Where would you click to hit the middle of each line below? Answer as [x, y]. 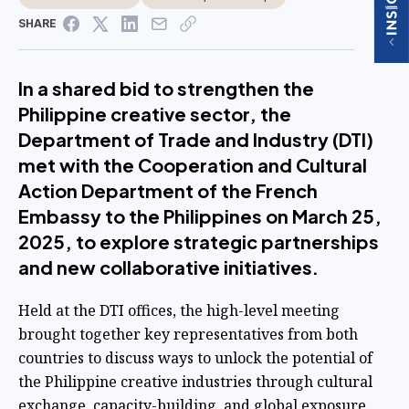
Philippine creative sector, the [155, 113]
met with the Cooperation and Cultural [193, 164]
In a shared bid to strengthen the [166, 88]
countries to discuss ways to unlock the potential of [195, 357]
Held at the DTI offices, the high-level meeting [179, 310]
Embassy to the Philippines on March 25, [200, 215]
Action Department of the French [168, 190]
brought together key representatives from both [188, 334]
